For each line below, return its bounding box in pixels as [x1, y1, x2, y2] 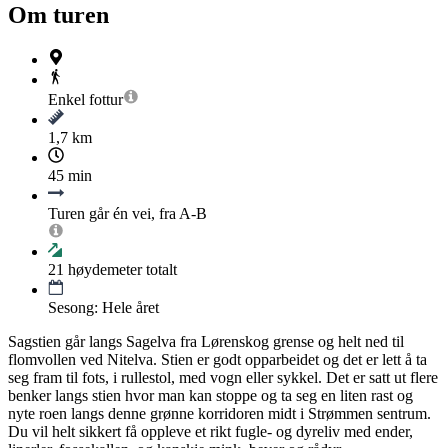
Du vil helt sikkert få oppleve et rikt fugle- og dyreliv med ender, [8, 423, 413, 441]
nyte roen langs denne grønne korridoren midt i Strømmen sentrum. [8, 405, 431, 423]
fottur [89, 91, 123, 109]
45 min [48, 167, 92, 185]
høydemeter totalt [64, 261, 177, 279]
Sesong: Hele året [48, 299, 159, 317]
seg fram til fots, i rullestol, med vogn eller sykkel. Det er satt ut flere [8, 369, 438, 387]
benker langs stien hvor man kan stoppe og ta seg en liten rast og [8, 387, 413, 405]
